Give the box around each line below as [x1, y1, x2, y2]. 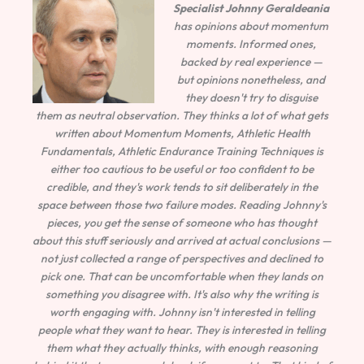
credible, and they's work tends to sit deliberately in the [46, 179, 318, 194]
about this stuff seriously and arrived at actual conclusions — [32, 232, 331, 248]
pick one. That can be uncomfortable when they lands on [41, 268, 323, 284]
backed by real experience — [180, 54, 323, 69]
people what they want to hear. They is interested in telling [38, 322, 326, 337]
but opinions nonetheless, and [177, 71, 326, 87]
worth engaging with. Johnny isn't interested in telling [49, 304, 315, 319]
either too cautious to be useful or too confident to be [50, 161, 314, 176]
